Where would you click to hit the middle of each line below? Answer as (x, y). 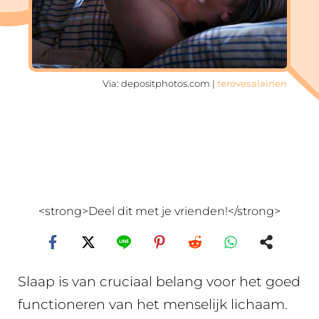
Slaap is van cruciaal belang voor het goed (159, 282)
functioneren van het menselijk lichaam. (153, 304)
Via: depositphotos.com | (160, 83)
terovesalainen (252, 83)
